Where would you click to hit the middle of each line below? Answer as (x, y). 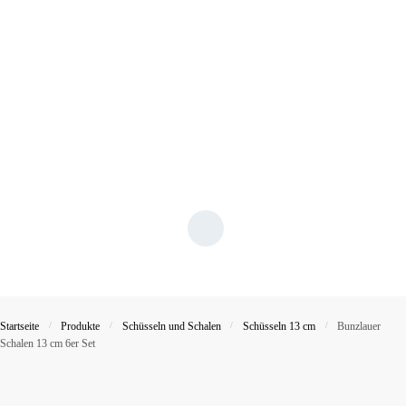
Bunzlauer (359, 327)
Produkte (81, 327)
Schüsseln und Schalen (171, 327)
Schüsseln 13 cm (280, 327)
